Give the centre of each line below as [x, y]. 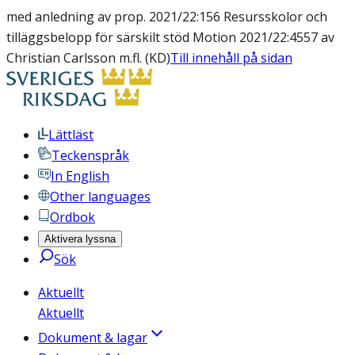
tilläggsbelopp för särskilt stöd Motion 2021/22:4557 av [170, 37]
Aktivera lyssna [80, 239]
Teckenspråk [90, 155]
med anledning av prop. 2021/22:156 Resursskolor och [167, 17]
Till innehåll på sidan [231, 58]
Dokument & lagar [93, 338]
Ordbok [73, 217]
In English [80, 176]
